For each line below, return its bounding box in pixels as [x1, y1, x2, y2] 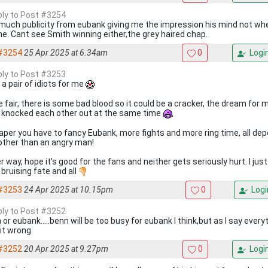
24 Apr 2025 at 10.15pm [24, 185, 113, 194]
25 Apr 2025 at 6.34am [24, 48, 108, 57]
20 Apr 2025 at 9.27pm [24, 244, 108, 254]
